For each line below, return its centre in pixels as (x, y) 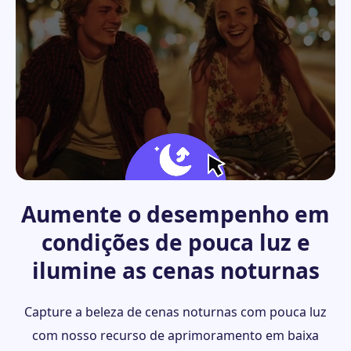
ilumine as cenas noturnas (175, 270)
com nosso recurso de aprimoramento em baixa (175, 335)
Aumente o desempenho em (175, 214)
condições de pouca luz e (175, 242)
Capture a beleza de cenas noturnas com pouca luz (175, 312)
